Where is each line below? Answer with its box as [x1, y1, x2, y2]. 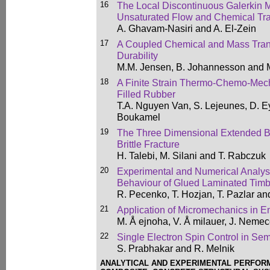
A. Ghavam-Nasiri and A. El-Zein [117, 23, 256, 34]
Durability [117, 50, 158, 61]
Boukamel [117, 111, 160, 122]
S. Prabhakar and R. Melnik [117, 243, 234, 254]
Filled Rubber [117, 89, 175, 99]
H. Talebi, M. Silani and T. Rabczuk [117, 150, 266, 161]
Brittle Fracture [117, 139, 180, 149]
